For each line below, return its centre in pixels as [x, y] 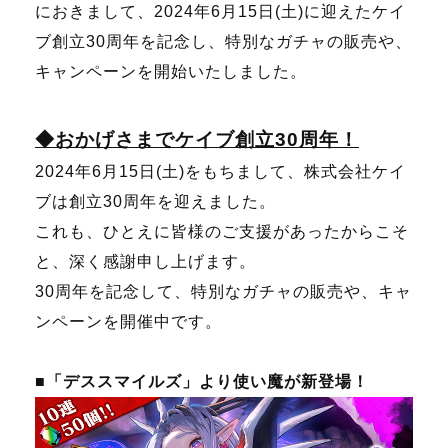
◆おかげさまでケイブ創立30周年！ [197, 139]
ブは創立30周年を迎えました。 [155, 201]
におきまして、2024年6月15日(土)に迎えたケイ [220, 11]
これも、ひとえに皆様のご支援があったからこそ [222, 231]
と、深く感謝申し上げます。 [145, 261]
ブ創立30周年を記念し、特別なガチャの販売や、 [223, 41]
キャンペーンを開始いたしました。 [171, 71]
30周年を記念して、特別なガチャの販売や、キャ [223, 291]
